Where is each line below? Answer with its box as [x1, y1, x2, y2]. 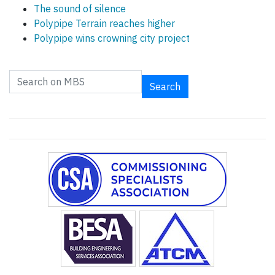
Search [150, 80, 180, 93]
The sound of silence [34, 2, 126, 15]
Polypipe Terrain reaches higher [34, 17, 175, 30]
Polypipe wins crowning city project [34, 32, 190, 45]
